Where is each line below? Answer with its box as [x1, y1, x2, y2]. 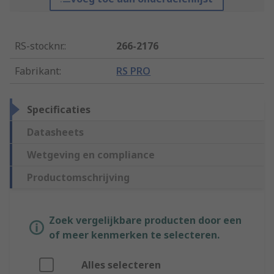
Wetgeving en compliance [27, 148, 155, 162]
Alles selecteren [81, 258, 161, 272]
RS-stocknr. [15, 39, 64, 53]
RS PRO [116, 64, 151, 78]
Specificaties [27, 103, 91, 117]
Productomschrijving [27, 171, 130, 185]
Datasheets [27, 125, 84, 139]
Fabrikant [15, 64, 59, 78]
